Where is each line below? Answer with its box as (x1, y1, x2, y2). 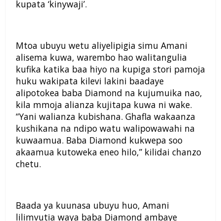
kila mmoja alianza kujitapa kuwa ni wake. (16, 99, 192, 111)
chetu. (16, 158, 41, 170)
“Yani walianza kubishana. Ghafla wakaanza (16, 110, 195, 123)
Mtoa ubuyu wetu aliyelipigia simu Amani (16, 39, 187, 52)
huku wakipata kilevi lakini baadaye (16, 75, 164, 87)
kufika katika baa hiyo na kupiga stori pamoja (16, 63, 205, 75)
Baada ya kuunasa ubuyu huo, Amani (16, 199, 169, 212)
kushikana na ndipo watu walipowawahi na (16, 122, 195, 135)
